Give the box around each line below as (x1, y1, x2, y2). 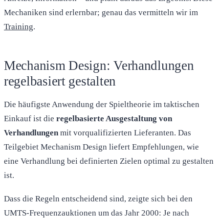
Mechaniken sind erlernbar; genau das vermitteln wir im (4, 8, 198, 18)
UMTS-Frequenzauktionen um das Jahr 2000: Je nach (4, 208, 189, 218)
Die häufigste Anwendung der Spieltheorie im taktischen (4, 99, 199, 109)
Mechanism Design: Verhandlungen (4, 58, 194, 73)
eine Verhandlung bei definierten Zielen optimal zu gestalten (4, 156, 214, 166)
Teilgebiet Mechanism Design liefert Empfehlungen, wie (4, 142, 199, 152)
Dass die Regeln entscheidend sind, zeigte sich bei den (4, 194, 193, 204)
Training (4, 22, 33, 32)
